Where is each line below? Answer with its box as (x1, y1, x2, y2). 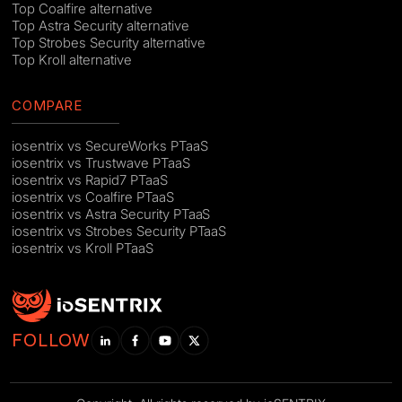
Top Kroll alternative (12, 50, 132, 68)
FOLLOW (12, 329, 92, 352)
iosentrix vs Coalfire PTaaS (12, 188, 174, 206)
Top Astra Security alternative (12, 16, 189, 34)
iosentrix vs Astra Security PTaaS (12, 205, 211, 223)
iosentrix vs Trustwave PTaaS (12, 154, 190, 172)
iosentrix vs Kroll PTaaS (12, 240, 153, 258)
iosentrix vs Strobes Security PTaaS (12, 223, 227, 240)
